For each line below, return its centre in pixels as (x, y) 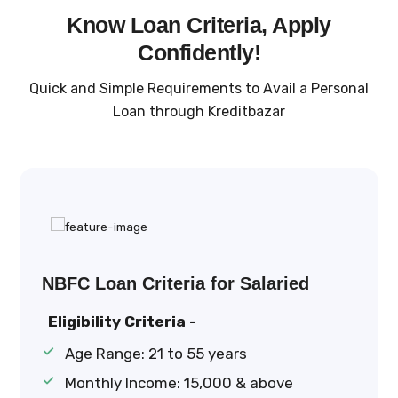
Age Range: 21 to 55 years (155, 354)
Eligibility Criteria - (123, 322)
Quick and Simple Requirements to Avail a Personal (199, 89)
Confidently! (199, 52)
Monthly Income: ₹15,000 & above (179, 383)
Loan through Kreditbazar (199, 112)
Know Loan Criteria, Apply (199, 24)
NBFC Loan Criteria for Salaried (175, 284)
